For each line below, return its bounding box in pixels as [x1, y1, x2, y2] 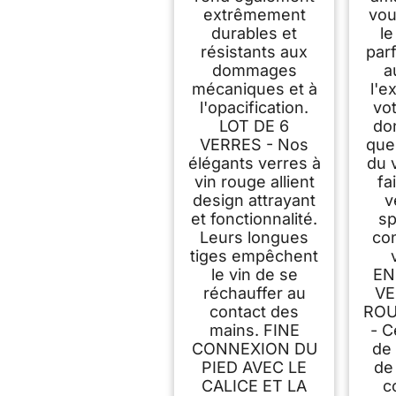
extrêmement [202, 4, 306, 24]
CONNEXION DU [191, 339, 317, 358]
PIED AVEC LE [202, 357, 308, 377]
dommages [211, 60, 297, 80]
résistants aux [201, 42, 308, 61]
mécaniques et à [191, 79, 317, 98]
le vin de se [210, 264, 298, 284]
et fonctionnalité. [191, 209, 318, 228]
